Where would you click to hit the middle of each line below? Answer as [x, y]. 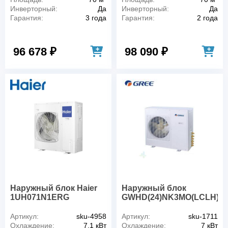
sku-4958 [91, 216]
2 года [207, 18]
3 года [96, 18]
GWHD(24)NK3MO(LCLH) [170, 197]
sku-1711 [203, 216]
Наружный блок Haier [54, 188]
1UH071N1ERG [40, 197]
